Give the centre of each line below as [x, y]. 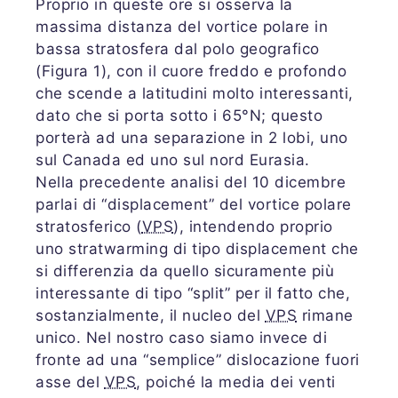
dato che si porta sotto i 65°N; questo [179, 115]
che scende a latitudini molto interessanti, [195, 93]
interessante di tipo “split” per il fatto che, [193, 293]
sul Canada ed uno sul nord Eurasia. [173, 159]
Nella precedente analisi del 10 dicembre [191, 182]
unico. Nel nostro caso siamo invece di [181, 337]
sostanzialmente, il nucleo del [151, 315]
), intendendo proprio [253, 226]
